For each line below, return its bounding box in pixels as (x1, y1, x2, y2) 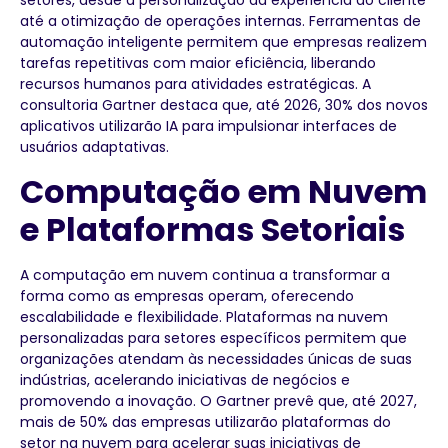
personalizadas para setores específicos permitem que (20, 327, 407, 348)
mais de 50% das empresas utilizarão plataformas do (20, 411, 391, 432)
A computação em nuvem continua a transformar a (20, 264, 390, 285)
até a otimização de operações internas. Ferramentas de (20, 11, 421, 32)
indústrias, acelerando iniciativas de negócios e (20, 369, 350, 390)
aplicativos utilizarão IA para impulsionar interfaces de (20, 116, 397, 137)
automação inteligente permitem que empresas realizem (20, 32, 427, 53)
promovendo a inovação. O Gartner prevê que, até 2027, (20, 390, 417, 411)
